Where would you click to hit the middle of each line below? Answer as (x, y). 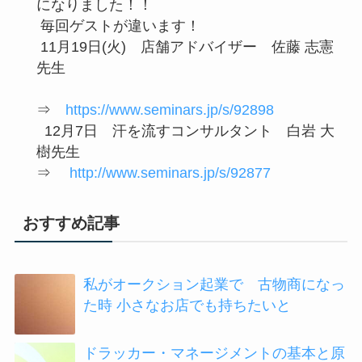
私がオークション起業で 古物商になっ (214, 285)
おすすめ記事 (71, 223)
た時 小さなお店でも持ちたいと (194, 306)
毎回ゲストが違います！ (118, 25)
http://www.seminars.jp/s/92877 (174, 173)
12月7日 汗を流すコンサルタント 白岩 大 (185, 130)
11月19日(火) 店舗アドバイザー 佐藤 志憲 (185, 46)
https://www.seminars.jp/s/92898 (177, 109)
